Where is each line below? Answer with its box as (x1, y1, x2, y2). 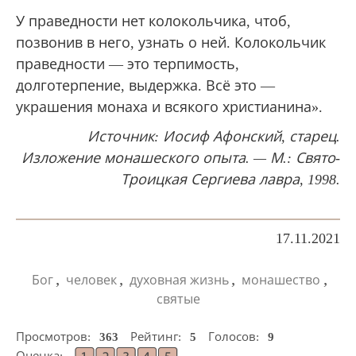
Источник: (87, 128, 163, 145)
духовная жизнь (130, 273, 230, 287)
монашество (242, 273, 321, 287)
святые (156, 292, 200, 306)
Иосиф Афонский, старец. (163, 128, 340, 145)
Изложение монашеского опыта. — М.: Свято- (21, 149, 340, 166)
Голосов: (208, 330, 262, 343)
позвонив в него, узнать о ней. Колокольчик (16, 34, 326, 51)
